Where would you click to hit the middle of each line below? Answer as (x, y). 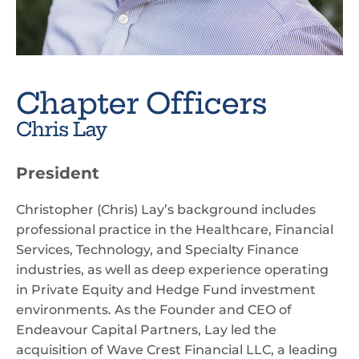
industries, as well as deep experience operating (172, 270)
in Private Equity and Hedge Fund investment (166, 290)
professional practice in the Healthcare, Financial (175, 230)
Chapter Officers (141, 103)
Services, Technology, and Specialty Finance (157, 250)
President (58, 173)
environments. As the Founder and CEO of (154, 310)
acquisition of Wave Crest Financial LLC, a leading (177, 350)
